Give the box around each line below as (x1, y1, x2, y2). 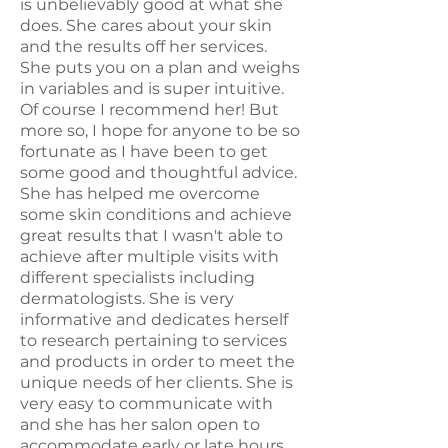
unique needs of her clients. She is (20, 372, 293, 392)
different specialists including (20, 267, 255, 287)
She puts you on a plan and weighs (20, 57, 300, 77)
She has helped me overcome (20, 183, 260, 203)
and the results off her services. (20, 36, 267, 56)
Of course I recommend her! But (20, 99, 279, 119)
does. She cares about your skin (20, 15, 272, 35)
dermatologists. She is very (20, 288, 234, 308)
